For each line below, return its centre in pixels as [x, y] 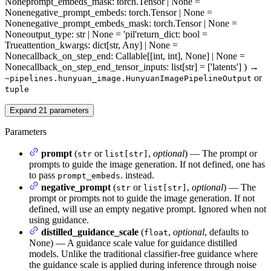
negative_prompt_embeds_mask [87, 24]
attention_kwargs [55, 45]
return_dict [157, 34]
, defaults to [227, 232]
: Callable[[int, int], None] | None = [178, 56]
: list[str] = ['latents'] [204, 67]
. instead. [137, 175]
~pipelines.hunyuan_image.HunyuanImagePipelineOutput [128, 79]
